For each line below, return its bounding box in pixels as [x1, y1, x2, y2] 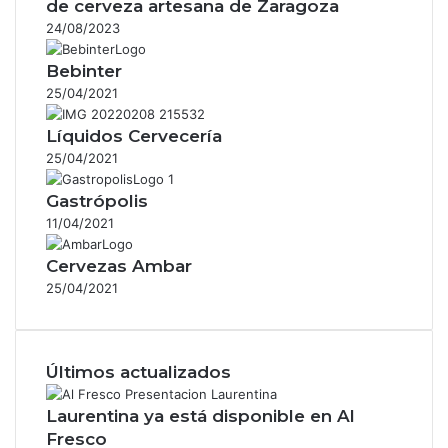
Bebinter [46, 60, 122, 81]
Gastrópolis [46, 190, 148, 211]
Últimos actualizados [46, 361, 231, 382]
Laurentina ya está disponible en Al [46, 405, 355, 426]
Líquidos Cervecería [46, 125, 222, 146]
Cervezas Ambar [46, 255, 192, 276]
